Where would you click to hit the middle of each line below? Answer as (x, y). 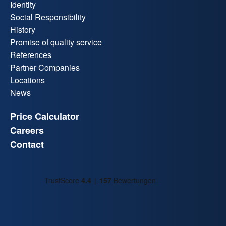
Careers (27, 130)
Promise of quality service (56, 42)
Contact (27, 145)
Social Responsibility (48, 17)
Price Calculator (45, 116)
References (31, 55)
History (23, 30)
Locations (27, 80)
